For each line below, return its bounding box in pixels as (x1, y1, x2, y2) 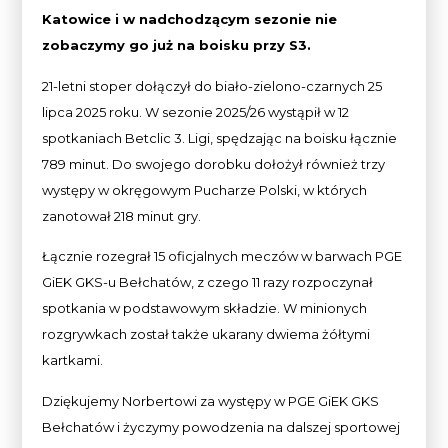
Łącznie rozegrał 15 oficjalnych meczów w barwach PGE (42, 248, 403, 265)
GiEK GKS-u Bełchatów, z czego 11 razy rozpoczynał (42, 274, 374, 291)
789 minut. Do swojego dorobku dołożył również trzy (42, 155, 386, 172)
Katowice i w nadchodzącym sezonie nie (42, 11, 338, 28)
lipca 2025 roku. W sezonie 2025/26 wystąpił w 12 (42, 103, 350, 120)
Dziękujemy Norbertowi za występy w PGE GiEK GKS (42, 392, 380, 409)
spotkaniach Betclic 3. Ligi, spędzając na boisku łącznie (42, 129, 398, 146)
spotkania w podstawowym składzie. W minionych (42, 300, 368, 317)
